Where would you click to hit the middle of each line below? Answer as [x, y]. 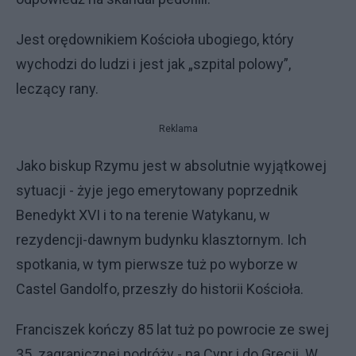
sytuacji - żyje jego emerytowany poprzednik [157, 190]
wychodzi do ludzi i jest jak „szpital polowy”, [153, 64]
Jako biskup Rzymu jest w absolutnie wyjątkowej [171, 166]
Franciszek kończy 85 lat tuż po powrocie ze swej [172, 329]
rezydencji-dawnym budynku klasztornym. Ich [161, 240]
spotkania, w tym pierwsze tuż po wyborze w [157, 264]
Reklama [178, 129]
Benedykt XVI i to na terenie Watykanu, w [143, 215]
